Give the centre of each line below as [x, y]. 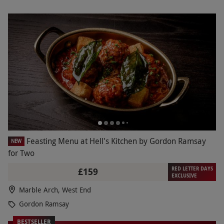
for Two [21, 153]
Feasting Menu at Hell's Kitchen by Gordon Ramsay [116, 141]
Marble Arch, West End [55, 189]
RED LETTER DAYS [192, 168]
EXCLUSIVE [184, 175]
